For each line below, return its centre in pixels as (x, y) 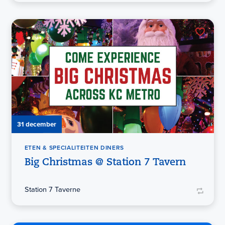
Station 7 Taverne (52, 190)
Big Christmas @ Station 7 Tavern (105, 162)
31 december (36, 124)
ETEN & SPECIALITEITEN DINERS (74, 148)
